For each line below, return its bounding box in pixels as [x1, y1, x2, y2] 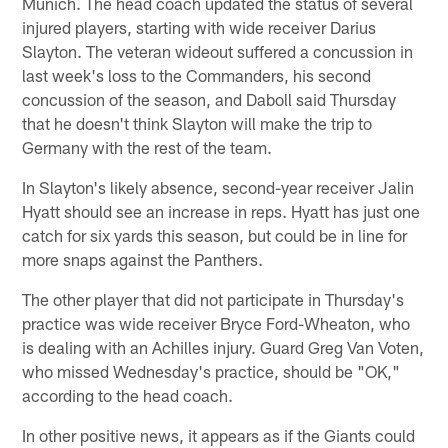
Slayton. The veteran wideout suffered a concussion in [22, 40, 414, 61]
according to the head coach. [22, 384, 234, 405]
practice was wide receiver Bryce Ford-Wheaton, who [22, 312, 411, 333]
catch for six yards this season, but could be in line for [22, 224, 408, 245]
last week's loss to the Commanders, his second [22, 64, 372, 85]
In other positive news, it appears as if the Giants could [22, 424, 416, 445]
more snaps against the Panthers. [22, 248, 264, 269]
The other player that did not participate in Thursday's [22, 288, 405, 309]
